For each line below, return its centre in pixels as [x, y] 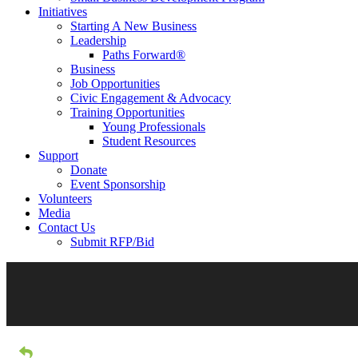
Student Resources [149, 141]
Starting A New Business [133, 26]
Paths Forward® [144, 55]
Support [58, 155]
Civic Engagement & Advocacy [151, 98]
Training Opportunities [127, 112]
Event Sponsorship [118, 184]
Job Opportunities [115, 84]
